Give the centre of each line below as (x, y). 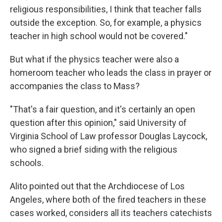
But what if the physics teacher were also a (94, 59)
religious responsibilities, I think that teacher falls (106, 9)
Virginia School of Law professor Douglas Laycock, (109, 136)
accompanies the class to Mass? (75, 86)
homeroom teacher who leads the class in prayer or (111, 73)
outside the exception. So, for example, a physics (106, 23)
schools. (27, 163)
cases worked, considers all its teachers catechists (111, 213)
